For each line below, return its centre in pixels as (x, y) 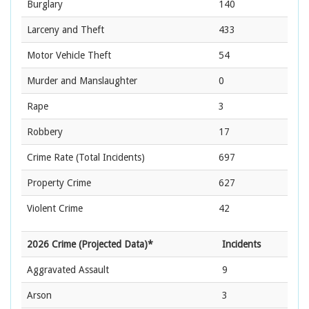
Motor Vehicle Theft (69, 56)
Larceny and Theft (66, 30)
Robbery (45, 132)
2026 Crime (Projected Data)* (90, 245)
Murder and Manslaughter (82, 81)
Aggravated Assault (68, 270)
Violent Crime (55, 209)
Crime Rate (50, 158)
